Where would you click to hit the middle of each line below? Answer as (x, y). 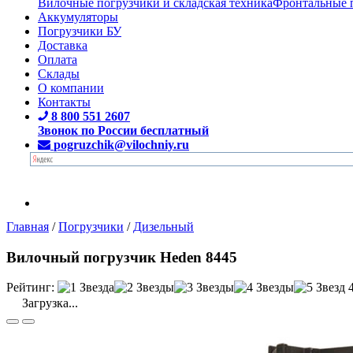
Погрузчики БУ (80, 31)
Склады (59, 73)
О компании (71, 87)
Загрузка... (48, 303)
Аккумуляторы (78, 17)
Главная (28, 226)
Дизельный (163, 226)
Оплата (58, 59)
